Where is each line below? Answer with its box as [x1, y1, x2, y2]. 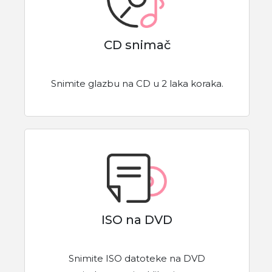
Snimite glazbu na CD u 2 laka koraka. [50, 78, 223, 90]
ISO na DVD [101, 212, 172, 228]
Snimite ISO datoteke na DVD [69, 253, 205, 265]
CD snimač [103, 38, 171, 53]
